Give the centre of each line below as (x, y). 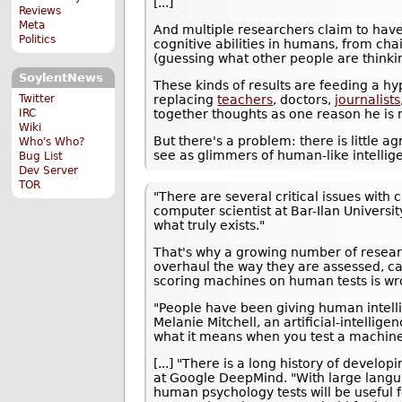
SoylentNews (61, 78)
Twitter (37, 98)
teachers (245, 99)
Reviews (40, 11)
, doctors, (304, 99)
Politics (38, 40)
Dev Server (49, 170)
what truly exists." (210, 226)
